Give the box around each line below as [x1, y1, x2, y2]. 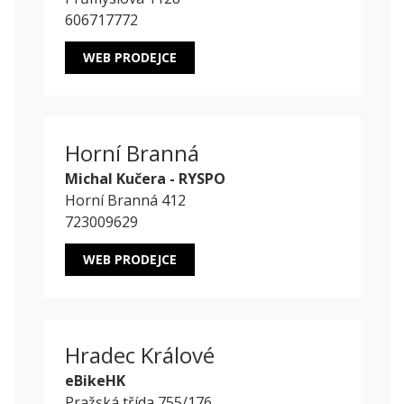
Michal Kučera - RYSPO [65, 169, 225, 189]
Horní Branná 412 [65, 190, 186, 211]
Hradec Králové [65, 340, 215, 371]
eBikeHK [65, 371, 125, 391]
